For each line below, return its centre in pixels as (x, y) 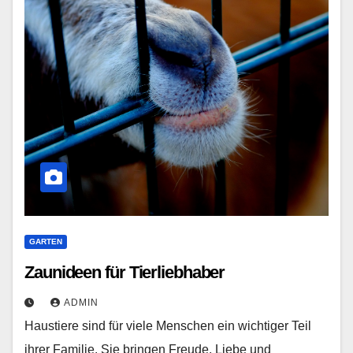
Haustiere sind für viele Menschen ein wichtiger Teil (168, 326)
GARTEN (46, 242)
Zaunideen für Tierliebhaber (125, 272)
